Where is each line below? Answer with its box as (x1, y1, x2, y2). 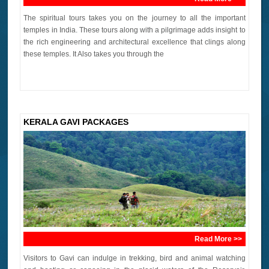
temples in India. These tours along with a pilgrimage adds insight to (23, 26, 246, 34)
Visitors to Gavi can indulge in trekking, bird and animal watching (23, 254, 246, 263)
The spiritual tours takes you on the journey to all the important (23, 14, 246, 22)
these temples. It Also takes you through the (23, 50, 165, 58)
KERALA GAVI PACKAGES (23, 117, 129, 127)
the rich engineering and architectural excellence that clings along (23, 38, 246, 46)
